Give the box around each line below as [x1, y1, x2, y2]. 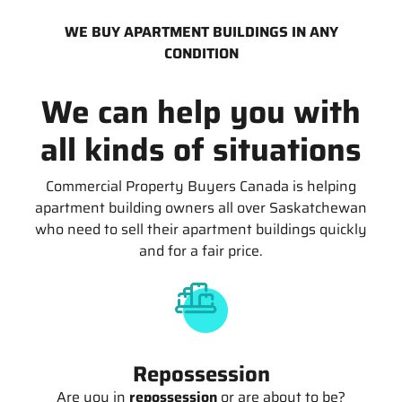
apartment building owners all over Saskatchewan [35, 196, 367, 219]
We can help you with [41, 86, 361, 136]
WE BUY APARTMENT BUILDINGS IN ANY [64, 20, 338, 43]
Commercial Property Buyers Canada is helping [46, 174, 356, 197]
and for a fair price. [139, 239, 263, 262]
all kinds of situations [40, 124, 362, 174]
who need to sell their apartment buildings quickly [35, 217, 367, 240]
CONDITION [163, 41, 239, 65]
